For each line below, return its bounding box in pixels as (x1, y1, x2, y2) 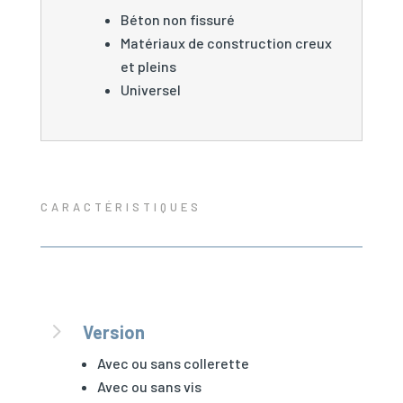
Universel (120, 80, 181, 98)
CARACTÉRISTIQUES (40, 199, 201, 214)
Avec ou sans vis (96, 377, 201, 395)
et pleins (120, 57, 176, 75)
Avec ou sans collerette (96, 354, 249, 372)
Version (82, 320, 145, 343)
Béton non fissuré (120, 10, 235, 28)
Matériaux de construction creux (120, 33, 332, 51)
